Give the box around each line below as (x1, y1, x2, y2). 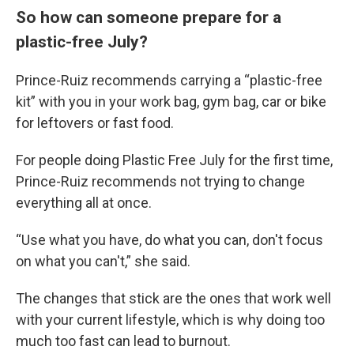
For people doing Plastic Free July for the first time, (16, 152, 333, 168)
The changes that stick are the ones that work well (16, 290, 331, 307)
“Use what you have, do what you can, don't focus (16, 232, 323, 248)
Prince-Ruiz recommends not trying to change (16, 173, 305, 190)
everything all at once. (16, 194, 152, 211)
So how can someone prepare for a (16, 7, 281, 27)
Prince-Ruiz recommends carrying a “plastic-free (16, 72, 322, 88)
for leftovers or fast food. (16, 115, 174, 131)
